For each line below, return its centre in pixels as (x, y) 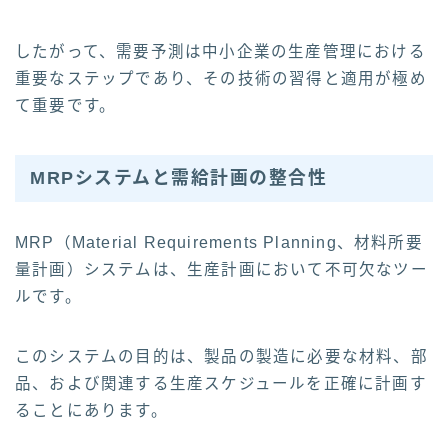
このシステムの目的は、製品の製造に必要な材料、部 (221, 357)
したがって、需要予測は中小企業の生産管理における (220, 51)
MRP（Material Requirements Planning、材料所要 (219, 243)
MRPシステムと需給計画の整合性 (178, 177)
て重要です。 (66, 105)
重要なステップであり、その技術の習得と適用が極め (221, 78)
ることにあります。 (91, 411)
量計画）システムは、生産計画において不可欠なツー (221, 270)
